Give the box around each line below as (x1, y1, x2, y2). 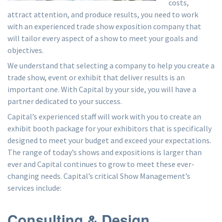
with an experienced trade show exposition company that (7, 21, 201, 31)
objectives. (7, 45, 44, 55)
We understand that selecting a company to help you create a (7, 60, 215, 70)
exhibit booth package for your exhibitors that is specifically (7, 123, 212, 133)
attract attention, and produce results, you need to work (7, 9, 198, 19)
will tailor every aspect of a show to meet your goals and (7, 33, 198, 43)
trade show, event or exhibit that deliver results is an (7, 72, 185, 82)
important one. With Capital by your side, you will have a (7, 84, 196, 94)
